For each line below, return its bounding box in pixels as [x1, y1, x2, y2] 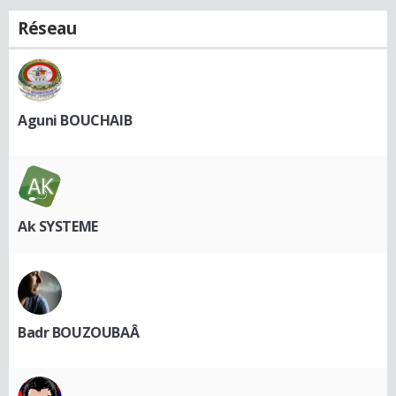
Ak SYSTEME [18, 216, 98, 236]
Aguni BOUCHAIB [18, 110, 133, 130]
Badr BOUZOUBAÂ [18, 322, 140, 342]
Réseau [18, 16, 77, 40]
